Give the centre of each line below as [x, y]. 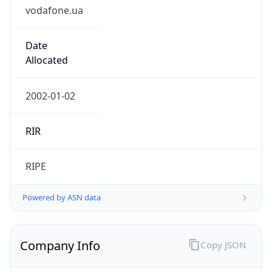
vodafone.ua [54, 11]
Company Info [60, 246]
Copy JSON [223, 244]
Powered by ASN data [62, 198]
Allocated [46, 60]
